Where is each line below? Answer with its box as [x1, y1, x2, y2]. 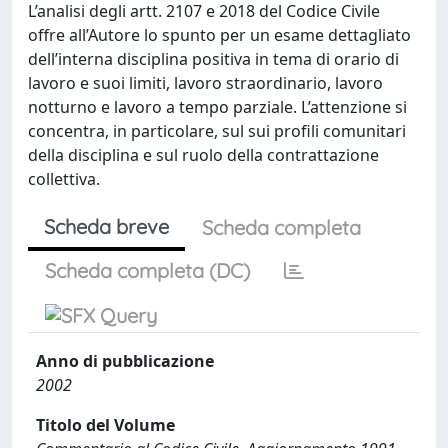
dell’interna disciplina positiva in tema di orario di [28, 48, 399, 70]
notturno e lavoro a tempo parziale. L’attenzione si [28, 96, 407, 118]
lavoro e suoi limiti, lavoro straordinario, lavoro [28, 72, 383, 94]
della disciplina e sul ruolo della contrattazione [28, 144, 379, 166]
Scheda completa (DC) [45, 258, 250, 283]
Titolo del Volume [36, 414, 175, 436]
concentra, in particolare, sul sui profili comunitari [28, 120, 406, 142]
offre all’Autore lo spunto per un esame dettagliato [28, 24, 411, 46]
